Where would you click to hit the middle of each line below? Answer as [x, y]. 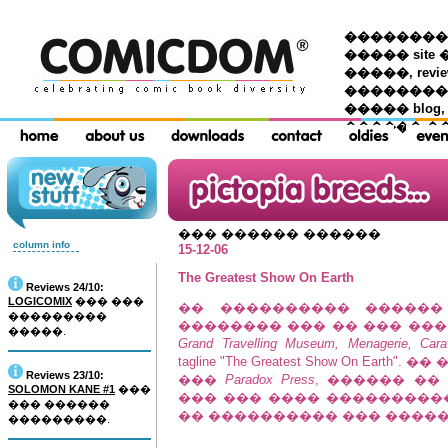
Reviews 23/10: [65, 375]
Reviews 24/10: [65, 287]
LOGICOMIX [40, 301]
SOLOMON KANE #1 [61, 389]
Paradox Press [270, 379]
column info [41, 244]
